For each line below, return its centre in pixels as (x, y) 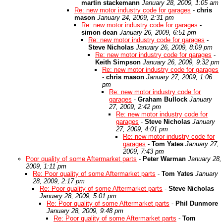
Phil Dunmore (197, 203)
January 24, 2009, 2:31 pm (136, 18)
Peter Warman (164, 159)
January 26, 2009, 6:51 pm (158, 32)
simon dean (99, 32)
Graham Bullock (163, 99)
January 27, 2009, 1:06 (179, 77)
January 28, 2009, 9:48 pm (85, 211)
